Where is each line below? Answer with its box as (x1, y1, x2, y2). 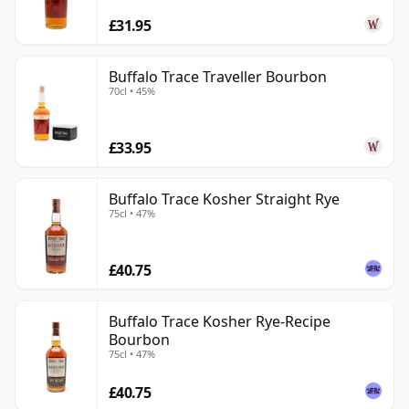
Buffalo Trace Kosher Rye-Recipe (109, 311, 330, 332)
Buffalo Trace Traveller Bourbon (109, 67, 327, 88)
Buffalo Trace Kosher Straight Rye (109, 189, 340, 210)
